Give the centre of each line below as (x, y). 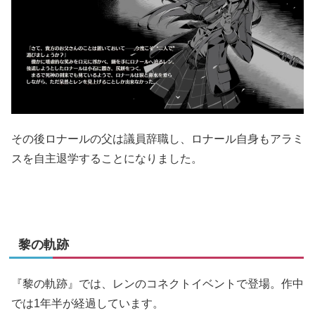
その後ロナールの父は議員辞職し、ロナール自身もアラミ (157, 139)
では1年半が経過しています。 (88, 304)
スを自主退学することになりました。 (107, 159)
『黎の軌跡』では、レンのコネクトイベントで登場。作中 (157, 284)
